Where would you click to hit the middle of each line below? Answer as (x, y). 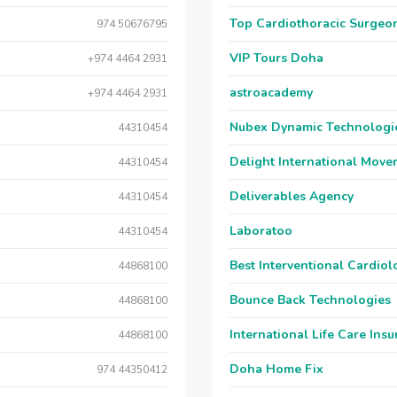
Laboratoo (261, 231)
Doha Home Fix (276, 369)
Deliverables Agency (292, 196)
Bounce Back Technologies (310, 300)
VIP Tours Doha (276, 58)
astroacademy (271, 93)
